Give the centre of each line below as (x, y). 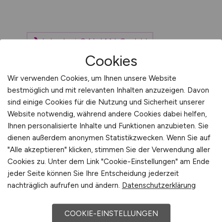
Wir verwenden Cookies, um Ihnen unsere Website (92, 78)
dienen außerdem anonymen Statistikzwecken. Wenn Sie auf (109, 138)
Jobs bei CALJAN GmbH (93, 42)
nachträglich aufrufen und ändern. (65, 185)
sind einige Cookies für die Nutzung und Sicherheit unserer (106, 102)
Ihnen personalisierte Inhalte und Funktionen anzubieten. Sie (108, 126)
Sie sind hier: (38, 194)
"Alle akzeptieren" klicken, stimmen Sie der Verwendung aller (109, 149)
